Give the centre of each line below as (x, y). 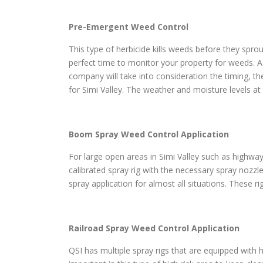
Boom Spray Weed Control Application (149, 134)
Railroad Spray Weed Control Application (154, 228)
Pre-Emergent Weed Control (129, 27)
